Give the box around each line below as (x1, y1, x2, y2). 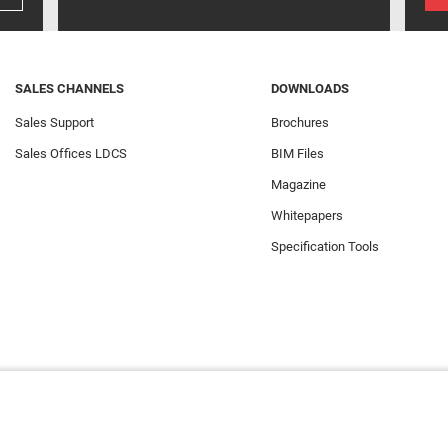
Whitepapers (271, 207, 343, 223)
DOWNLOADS (271, 80, 349, 96)
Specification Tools (271, 238, 379, 254)
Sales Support (15, 114, 94, 130)
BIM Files (271, 145, 324, 161)
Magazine (271, 176, 326, 192)
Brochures (271, 114, 329, 130)
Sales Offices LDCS (15, 145, 127, 161)
